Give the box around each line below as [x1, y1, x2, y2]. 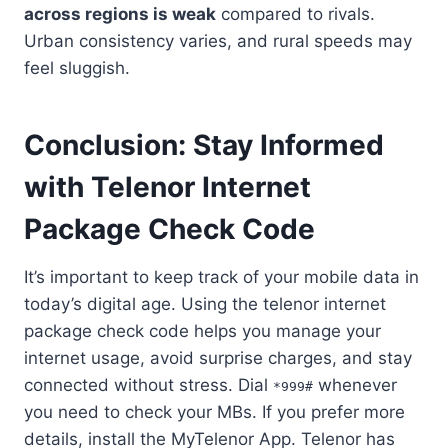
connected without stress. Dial [24, 374, 273, 395]
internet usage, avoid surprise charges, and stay [24, 347, 412, 368]
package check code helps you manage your [24, 320, 381, 341]
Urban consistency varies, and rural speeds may [24, 30, 412, 51]
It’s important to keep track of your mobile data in [24, 266, 419, 287]
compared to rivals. [216, 3, 375, 24]
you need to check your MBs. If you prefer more [24, 401, 405, 422]
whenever [313, 374, 397, 395]
